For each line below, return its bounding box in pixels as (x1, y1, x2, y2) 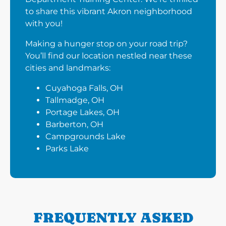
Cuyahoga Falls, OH (45, 83, 123, 93)
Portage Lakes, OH (45, 107, 120, 118)
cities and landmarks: (25, 63, 110, 73)
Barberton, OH (45, 120, 103, 130)
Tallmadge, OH (45, 95, 104, 105)
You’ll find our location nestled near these (25, 51, 192, 61)
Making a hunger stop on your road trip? (25, 39, 188, 49)
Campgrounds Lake (45, 132, 126, 142)
